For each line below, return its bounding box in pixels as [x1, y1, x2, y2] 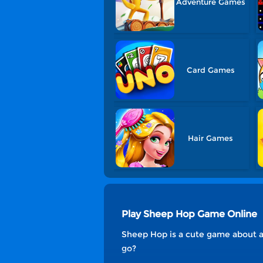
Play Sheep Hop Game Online [122, 208, 257, 220]
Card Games [186, 65, 235, 75]
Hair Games [188, 133, 234, 143]
